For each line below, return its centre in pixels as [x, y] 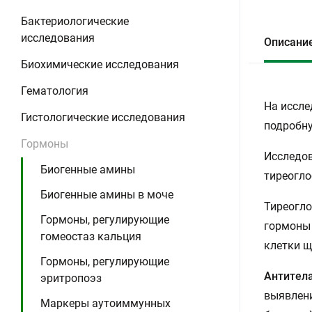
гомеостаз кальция [91, 236]
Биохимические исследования [100, 64]
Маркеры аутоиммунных [106, 303]
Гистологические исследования [103, 117]
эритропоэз [71, 278]
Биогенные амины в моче [107, 195]
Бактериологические [75, 21]
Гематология [55, 91]
